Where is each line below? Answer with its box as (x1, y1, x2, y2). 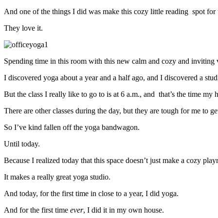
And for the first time (4, 205, 70, 214)
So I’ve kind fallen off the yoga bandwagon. (4, 123, 140, 131)
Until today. (4, 139, 40, 148)
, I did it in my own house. (83, 205, 164, 214)
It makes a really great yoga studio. (4, 172, 110, 181)
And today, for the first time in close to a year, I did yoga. (4, 189, 179, 198)
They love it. (4, 23, 43, 32)
